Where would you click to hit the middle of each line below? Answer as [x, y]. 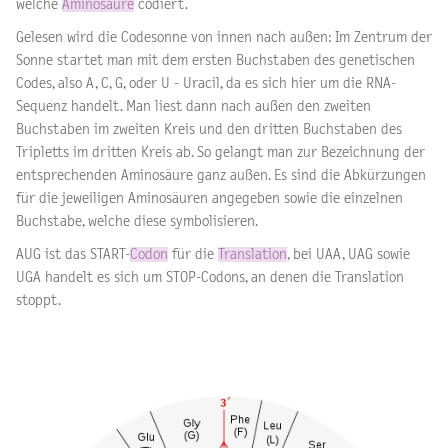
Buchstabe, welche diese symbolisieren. [137, 221]
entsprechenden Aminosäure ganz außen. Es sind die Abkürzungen [221, 175]
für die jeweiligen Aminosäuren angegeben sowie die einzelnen [209, 198]
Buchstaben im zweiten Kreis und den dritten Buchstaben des [209, 129]
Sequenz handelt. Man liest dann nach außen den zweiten [193, 106]
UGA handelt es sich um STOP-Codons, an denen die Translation [210, 277]
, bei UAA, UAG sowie [348, 254]
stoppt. [40, 300]
